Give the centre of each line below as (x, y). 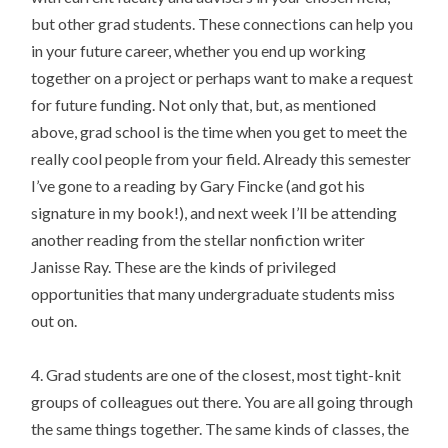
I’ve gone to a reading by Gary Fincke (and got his (198, 185)
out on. (54, 320)
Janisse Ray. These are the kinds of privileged (184, 266)
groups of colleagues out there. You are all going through (222, 402)
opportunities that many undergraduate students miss (213, 293)
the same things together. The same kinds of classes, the (220, 429)
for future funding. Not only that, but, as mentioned (204, 104)
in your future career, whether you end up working (199, 50)
